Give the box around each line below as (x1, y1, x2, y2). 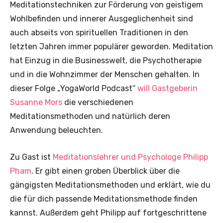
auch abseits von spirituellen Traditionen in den (10, 27, 188, 37)
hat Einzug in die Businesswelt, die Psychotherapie (10, 55, 202, 65)
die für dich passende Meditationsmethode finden (10, 194, 198, 204)
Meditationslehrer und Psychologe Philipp (53, 152, 208, 162)
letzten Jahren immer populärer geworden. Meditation (10, 41, 213, 51)
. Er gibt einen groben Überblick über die (31, 166, 180, 176)
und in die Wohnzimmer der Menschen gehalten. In (10, 69, 200, 79)
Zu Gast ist (10, 152, 53, 162)
